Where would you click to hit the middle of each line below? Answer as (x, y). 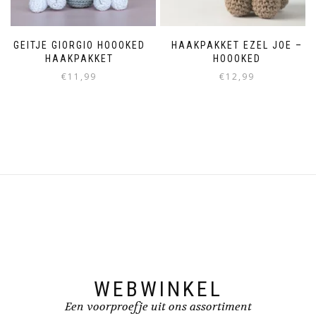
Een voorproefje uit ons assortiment (158, 307)
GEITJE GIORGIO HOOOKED (79, 45)
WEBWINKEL (158, 289)
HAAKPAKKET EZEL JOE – (237, 45)
